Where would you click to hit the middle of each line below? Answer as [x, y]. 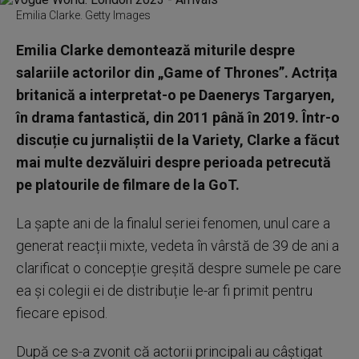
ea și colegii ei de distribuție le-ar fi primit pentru [164, 290]
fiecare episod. [62, 313]
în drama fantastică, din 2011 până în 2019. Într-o [178, 117]
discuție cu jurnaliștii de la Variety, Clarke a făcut [178, 140]
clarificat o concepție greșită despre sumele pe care [179, 268]
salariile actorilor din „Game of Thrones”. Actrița [177, 73]
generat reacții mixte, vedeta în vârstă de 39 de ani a [177, 246]
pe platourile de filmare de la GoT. [128, 185]
